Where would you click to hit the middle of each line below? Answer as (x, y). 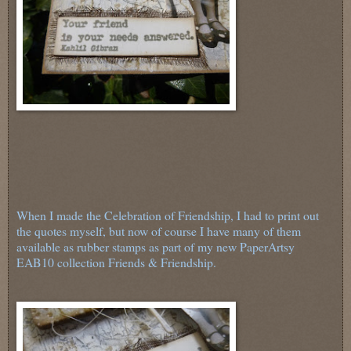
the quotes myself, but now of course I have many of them (159, 231)
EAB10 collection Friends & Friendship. (116, 262)
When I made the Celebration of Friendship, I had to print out (168, 215)
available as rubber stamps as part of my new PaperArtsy (156, 247)
